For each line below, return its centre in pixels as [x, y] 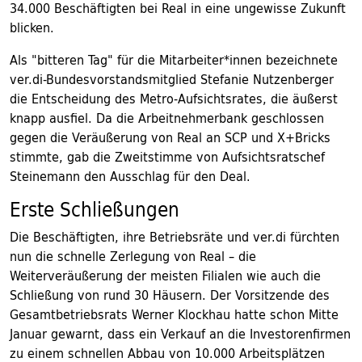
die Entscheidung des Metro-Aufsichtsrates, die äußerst [174, 99]
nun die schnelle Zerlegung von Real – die [133, 257]
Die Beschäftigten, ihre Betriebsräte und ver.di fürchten [175, 237]
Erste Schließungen [95, 210]
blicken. [32, 28]
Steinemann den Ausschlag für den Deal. [130, 177]
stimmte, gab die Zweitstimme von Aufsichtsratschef [167, 157]
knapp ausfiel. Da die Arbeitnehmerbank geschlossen [167, 118]
